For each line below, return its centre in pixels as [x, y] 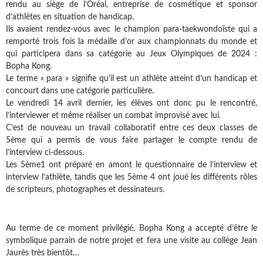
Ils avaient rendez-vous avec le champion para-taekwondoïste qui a [131, 30]
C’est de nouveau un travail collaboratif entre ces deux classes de [131, 128]
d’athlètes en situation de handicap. [70, 17]
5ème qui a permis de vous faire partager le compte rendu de [131, 141]
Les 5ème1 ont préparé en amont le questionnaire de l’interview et [131, 165]
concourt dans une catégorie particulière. [80, 91]
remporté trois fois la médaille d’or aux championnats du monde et [131, 42]
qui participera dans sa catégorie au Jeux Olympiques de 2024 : [131, 54]
